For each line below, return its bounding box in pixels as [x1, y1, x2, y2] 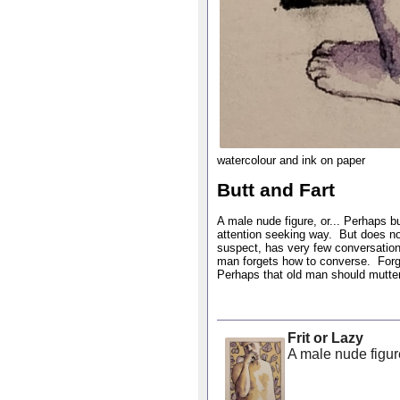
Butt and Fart [217, 179, 335, 201]
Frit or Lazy [287, 329, 363, 346]
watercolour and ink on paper [217, 153, 365, 167]
